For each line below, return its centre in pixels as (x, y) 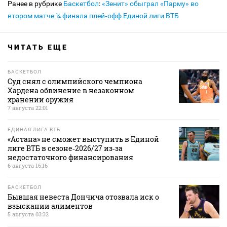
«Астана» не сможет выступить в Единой (83, 139)
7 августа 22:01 (28, 108)
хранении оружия (41, 100)
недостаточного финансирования (70, 157)
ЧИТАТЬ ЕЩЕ (38, 47)
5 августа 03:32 (28, 214)
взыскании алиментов (50, 206)
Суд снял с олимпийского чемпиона (75, 81)
